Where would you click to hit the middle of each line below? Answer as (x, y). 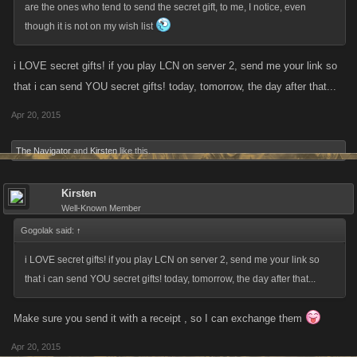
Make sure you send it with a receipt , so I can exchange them (159, 318)
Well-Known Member (101, 208)
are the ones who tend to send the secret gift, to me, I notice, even (165, 7)
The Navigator (43, 151)
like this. (134, 151)
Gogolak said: (49, 230)
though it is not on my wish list (90, 26)
